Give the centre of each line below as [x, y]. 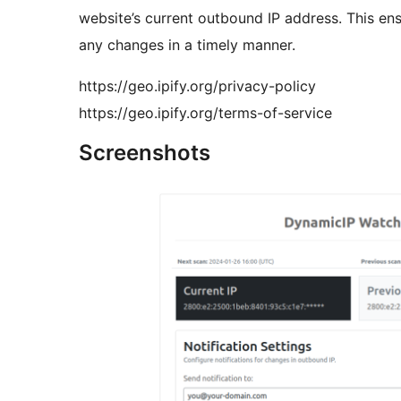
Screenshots [145, 153]
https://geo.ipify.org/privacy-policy [197, 86]
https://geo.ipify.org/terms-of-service [205, 113]
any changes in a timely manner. [187, 45]
